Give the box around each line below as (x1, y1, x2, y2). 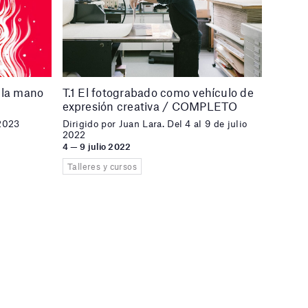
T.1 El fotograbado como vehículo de (62, 85, 254, 99)
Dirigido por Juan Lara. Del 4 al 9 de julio (62, 118, 247, 130)
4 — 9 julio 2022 (62, 140, 131, 152)
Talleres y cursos (67, 161, 137, 173)
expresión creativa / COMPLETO (62, 98, 238, 113)
